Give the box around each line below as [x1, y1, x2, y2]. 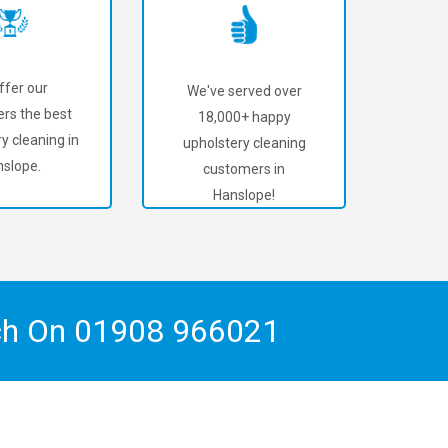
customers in [203, 161, 285, 177]
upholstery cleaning [182, 135, 306, 151]
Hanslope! [213, 187, 275, 203]
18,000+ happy [197, 109, 291, 125]
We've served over [186, 83, 302, 99]
